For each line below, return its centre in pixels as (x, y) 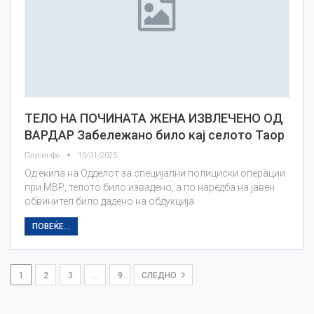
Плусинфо (43, 155)
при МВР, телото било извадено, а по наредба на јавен (150, 187)
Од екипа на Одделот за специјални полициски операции (155, 173)
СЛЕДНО (160, 275)
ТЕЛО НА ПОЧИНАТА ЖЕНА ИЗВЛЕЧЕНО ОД (154, 118)
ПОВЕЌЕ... (51, 226)
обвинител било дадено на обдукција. (110, 201)
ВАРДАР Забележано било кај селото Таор (155, 135)
